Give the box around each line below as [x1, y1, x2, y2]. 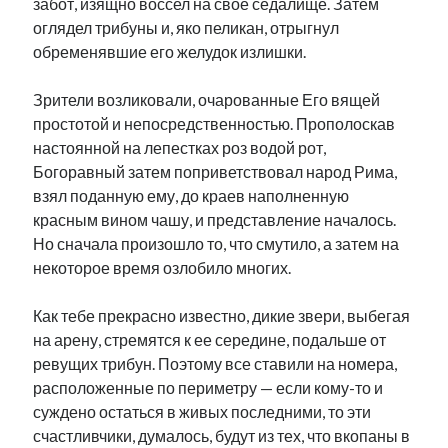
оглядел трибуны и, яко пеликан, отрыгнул [33, 18, 340, 37]
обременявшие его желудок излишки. [33, 42, 307, 61]
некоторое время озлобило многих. [33, 258, 292, 277]
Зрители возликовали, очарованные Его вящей [33, 90, 381, 109]
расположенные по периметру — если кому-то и [33, 378, 384, 397]
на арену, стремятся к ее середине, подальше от [33, 330, 387, 349]
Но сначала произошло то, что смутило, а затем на [33, 234, 400, 253]
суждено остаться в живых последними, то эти [33, 402, 372, 421]
